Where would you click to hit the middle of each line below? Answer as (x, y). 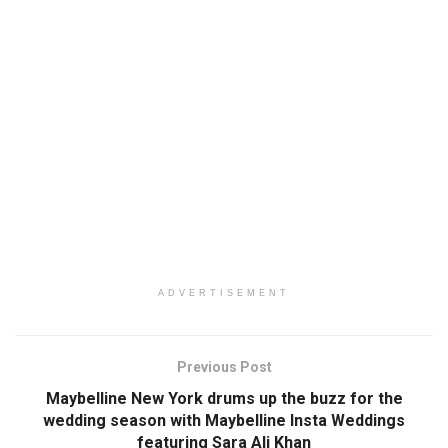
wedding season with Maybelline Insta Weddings (224, 421)
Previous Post (224, 367)
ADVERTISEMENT (224, 293)
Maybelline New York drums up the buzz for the (224, 399)
